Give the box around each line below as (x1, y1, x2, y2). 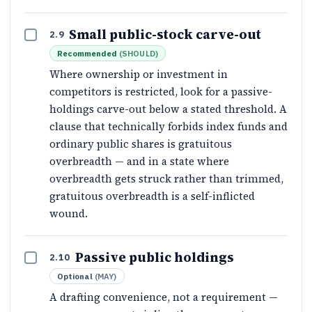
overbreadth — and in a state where (49, 154, 229, 169)
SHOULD (122, 48, 155, 59)
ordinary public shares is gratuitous (49, 136, 232, 152)
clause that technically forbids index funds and (49, 119, 288, 134)
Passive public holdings (75, 249, 234, 267)
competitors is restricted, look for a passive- (49, 84, 272, 100)
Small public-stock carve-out (69, 26, 262, 44)
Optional (57, 271, 93, 282)
